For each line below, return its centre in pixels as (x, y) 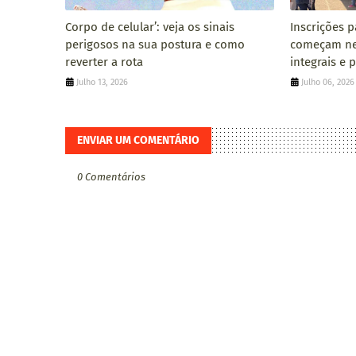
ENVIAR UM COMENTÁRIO (138, 141)
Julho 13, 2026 (102, 83)
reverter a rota (104, 62)
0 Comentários (111, 177)
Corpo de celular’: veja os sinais (150, 27)
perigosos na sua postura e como (155, 45)
